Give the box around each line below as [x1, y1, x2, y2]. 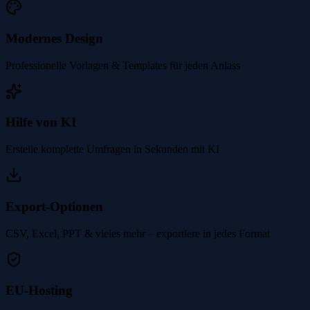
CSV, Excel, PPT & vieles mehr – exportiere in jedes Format [6, 227, 270, 239]
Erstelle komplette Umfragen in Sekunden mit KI [6, 143, 219, 156]
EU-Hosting [6, 283, 73, 298]
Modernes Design [6, 31, 103, 46]
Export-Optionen [6, 199, 103, 214]
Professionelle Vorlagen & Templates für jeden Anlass [6, 59, 240, 71]
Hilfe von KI [6, 115, 76, 130]
